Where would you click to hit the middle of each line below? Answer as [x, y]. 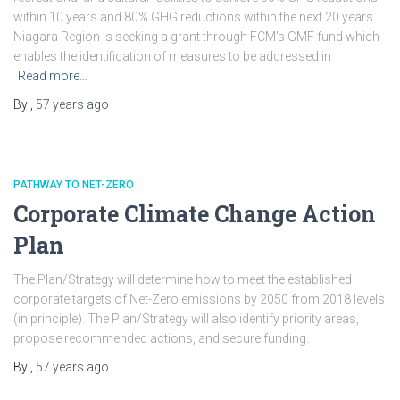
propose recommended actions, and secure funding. [161, 338]
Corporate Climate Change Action [195, 214]
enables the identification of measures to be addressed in [172, 56]
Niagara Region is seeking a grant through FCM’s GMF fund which [196, 37]
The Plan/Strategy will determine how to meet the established [183, 279]
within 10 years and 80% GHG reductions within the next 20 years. [195, 17]
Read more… [53, 76]
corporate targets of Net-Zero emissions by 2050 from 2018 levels [199, 299]
